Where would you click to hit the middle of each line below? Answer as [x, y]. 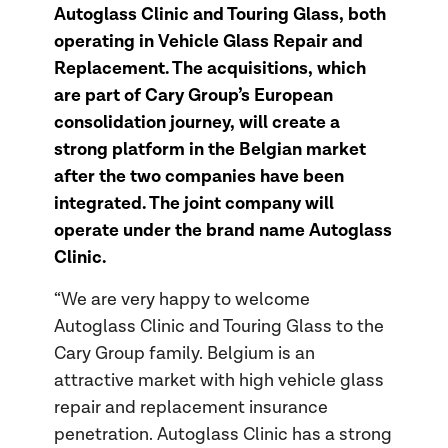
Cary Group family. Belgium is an [184, 354]
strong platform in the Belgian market [209, 150]
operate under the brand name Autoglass [222, 231]
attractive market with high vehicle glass [218, 381]
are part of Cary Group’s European [193, 96]
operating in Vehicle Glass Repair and [208, 42]
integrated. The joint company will [193, 204]
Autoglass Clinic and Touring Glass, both [219, 15]
